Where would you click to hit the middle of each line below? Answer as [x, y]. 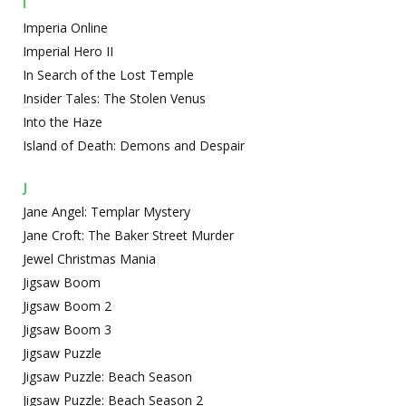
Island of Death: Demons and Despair [134, 145]
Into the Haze [63, 122]
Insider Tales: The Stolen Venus [114, 98]
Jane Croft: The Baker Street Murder [128, 235]
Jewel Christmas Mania [89, 259]
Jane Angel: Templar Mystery [106, 212]
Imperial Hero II [68, 51]
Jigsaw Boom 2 [67, 306]
